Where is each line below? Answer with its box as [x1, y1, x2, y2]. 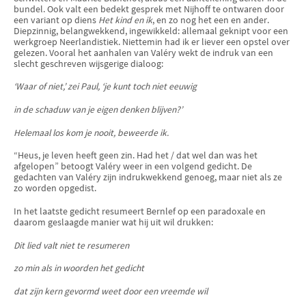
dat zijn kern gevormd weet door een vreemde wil [14, 285, 208, 297]
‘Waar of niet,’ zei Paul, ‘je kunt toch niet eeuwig [14, 81, 197, 93]
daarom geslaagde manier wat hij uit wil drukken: [14, 216, 213, 228]
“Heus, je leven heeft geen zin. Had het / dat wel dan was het [14, 150, 258, 162]
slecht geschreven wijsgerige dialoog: [14, 57, 163, 70]
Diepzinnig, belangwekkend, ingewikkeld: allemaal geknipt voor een [14, 25, 288, 37]
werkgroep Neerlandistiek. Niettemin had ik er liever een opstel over [14, 36, 290, 48]
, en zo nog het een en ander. [152, 14, 269, 26]
